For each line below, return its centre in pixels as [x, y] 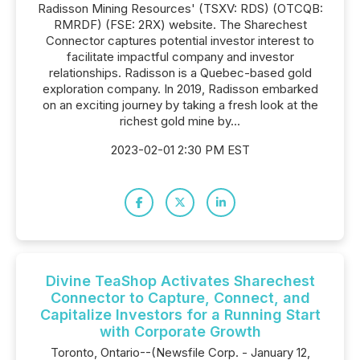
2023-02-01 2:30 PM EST [180, 150]
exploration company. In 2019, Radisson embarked [180, 89]
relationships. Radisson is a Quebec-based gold [180, 73]
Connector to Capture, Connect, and [180, 298]
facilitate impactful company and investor [180, 57]
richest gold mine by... [180, 121]
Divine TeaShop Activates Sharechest [180, 281]
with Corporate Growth [180, 331]
